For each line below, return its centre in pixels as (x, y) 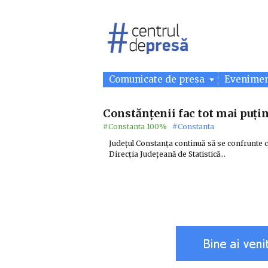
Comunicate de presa (158, 79)
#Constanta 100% (136, 127)
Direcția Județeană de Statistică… (167, 154)
